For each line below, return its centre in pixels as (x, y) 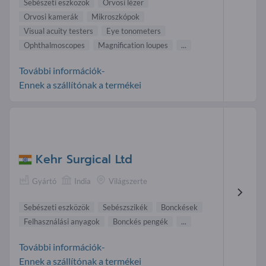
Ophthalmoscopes (54, 45)
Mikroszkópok (115, 16)
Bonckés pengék (140, 222)
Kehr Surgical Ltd (84, 160)
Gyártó (44, 181)
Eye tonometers (134, 31)
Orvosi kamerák (51, 16)
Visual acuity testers (58, 31)
